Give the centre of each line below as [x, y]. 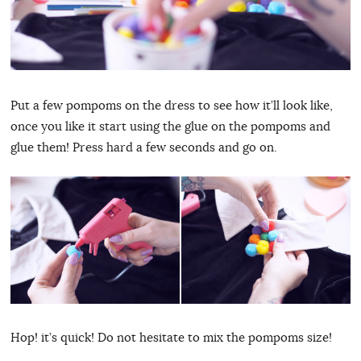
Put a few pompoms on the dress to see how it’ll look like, [171, 106]
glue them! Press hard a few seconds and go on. [143, 147]
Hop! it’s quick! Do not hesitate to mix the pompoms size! [171, 338]
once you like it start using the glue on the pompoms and [170, 127]
